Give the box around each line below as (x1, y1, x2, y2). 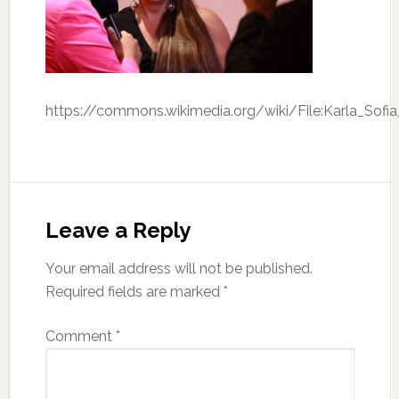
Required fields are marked (45, 283, 224, 300)
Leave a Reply (45, 217, 191, 243)
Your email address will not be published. (45, 260, 313, 277)
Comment (45, 328, 116, 345)
